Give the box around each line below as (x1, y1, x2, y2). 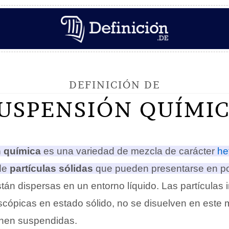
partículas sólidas (10, 163, 93, 174)
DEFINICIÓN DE (69, 78, 160, 91)
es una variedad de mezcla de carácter (41, 146, 217, 156)
